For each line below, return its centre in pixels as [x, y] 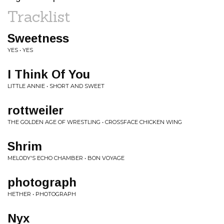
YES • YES [20, 50]
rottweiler [35, 110]
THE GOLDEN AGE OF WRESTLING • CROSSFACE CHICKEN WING [95, 122]
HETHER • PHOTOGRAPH [42, 194]
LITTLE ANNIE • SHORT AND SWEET [56, 86]
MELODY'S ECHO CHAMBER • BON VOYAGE [66, 158]
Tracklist [39, 16]
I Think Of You [49, 74]
